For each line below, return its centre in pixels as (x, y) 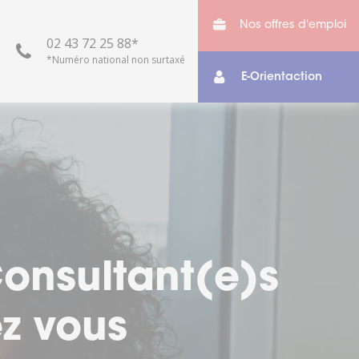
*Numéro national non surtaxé (116, 60)
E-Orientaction (281, 77)
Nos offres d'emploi (293, 25)
